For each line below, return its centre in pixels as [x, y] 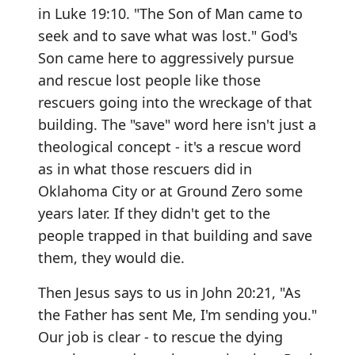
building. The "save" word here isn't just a [177, 124]
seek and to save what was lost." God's [168, 35]
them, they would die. [111, 257]
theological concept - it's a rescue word [170, 146]
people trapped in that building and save [175, 235]
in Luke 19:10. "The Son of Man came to [170, 13]
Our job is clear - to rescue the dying [160, 336]
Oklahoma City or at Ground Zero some [170, 191]
